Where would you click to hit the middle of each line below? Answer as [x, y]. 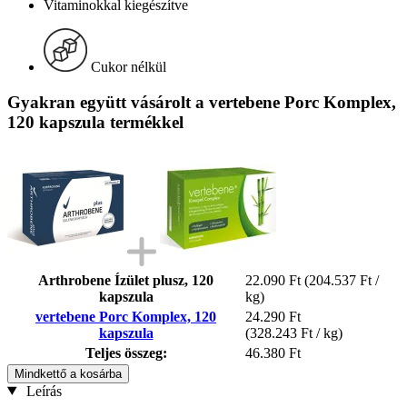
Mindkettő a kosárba [68, 373]
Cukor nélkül [129, 67]
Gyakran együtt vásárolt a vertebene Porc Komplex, [202, 102]
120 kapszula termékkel [95, 122]
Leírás [42, 391]
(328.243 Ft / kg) [294, 333]
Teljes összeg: [126, 352]
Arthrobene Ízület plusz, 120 [126, 280]
